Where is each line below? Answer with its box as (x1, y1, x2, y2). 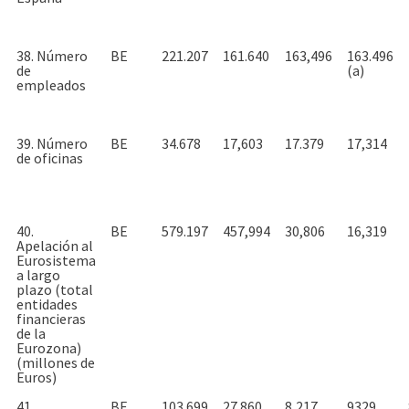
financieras (16, 309, 86, 328)
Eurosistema (16, 250, 96, 269)
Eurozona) (16, 338, 81, 357)
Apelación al (16, 236, 93, 255)
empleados (16, 75, 86, 94)
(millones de (16, 352, 95, 372)
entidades (16, 294, 78, 313)
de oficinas (16, 148, 83, 167)
